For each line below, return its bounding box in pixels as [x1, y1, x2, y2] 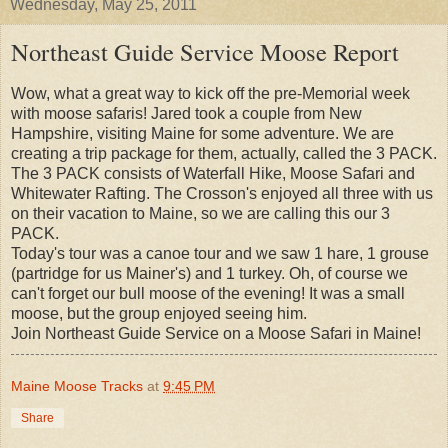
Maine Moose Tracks [11, 378, 143, 395]
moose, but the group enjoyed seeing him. [11, 305, 307, 323]
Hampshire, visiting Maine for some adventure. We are [11, 125, 394, 143]
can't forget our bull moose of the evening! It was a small [11, 285, 405, 303]
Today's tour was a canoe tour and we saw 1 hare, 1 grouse [11, 245, 429, 263]
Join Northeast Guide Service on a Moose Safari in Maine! [11, 325, 421, 343]
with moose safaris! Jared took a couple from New [11, 105, 362, 123]
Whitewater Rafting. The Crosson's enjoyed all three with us [11, 185, 433, 203]
